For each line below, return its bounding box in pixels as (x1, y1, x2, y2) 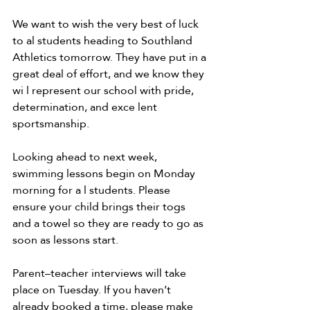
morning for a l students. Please (12, 179, 173, 201)
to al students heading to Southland (12, 30, 195, 52)
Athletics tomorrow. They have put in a (12, 46, 209, 69)
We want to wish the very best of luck (12, 13, 201, 35)
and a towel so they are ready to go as (12, 212, 206, 235)
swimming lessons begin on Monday (12, 163, 198, 185)
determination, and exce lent (12, 96, 160, 118)
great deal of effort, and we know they (12, 63, 207, 85)
